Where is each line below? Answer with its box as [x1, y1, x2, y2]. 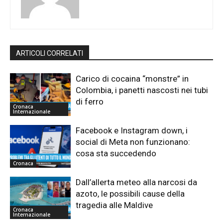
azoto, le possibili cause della [76, 188, 185, 199]
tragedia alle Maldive [76, 200, 153, 210]
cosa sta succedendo [76, 148, 157, 159]
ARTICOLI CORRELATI [16, 49, 83, 58]
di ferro [76, 97, 104, 107]
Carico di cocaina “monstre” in [76, 74, 189, 84]
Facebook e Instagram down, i [76, 125, 188, 136]
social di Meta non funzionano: [76, 137, 191, 147]
